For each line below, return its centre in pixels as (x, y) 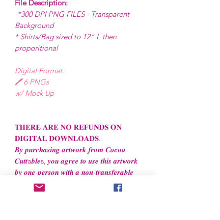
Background (34, 26)
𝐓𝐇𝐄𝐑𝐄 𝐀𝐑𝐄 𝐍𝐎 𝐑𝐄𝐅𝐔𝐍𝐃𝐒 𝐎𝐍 (68, 127)
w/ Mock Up (34, 93)
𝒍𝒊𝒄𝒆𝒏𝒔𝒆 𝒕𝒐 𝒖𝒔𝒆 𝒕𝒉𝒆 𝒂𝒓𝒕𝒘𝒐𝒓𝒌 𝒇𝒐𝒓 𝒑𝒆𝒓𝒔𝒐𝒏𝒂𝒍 (74, 184)
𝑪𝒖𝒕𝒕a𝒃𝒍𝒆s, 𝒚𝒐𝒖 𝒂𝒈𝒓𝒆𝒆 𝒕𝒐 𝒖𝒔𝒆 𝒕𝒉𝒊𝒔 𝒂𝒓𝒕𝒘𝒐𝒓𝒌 (76, 161)
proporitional (36, 48)
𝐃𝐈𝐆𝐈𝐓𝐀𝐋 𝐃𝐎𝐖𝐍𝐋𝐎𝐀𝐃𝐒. (58, 138)
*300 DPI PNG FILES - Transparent (73, 14)
